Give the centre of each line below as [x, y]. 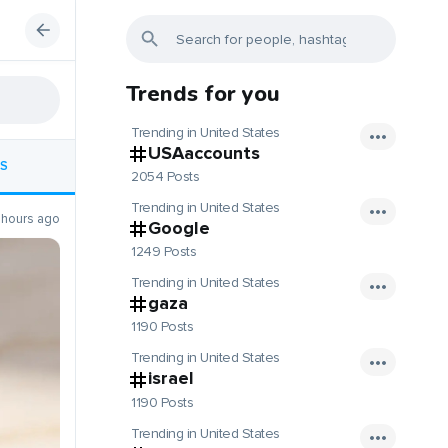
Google [179, 228]
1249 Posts [163, 252]
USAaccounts [204, 153]
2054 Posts [165, 177]
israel [171, 378]
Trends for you [203, 94]
